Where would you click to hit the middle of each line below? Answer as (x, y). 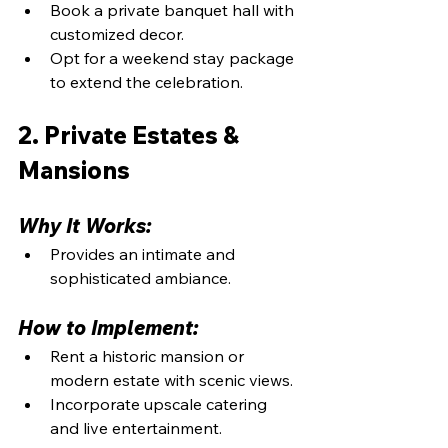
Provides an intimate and (144, 253)
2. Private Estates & (131, 134)
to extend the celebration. (146, 81)
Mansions (74, 169)
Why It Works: (85, 225)
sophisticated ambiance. (140, 277)
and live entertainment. (136, 427)
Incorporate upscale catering (160, 403)
